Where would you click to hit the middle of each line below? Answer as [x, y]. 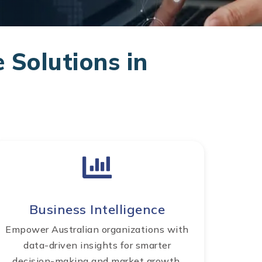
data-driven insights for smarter [97, 245]
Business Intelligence [97, 210]
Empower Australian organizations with [97, 230]
